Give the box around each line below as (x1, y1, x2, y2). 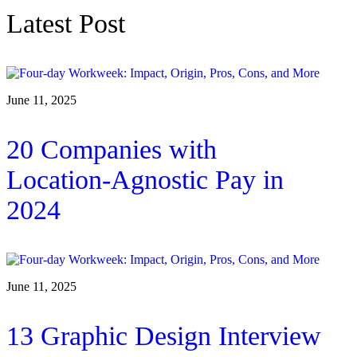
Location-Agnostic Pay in (6, 165, 284, 195)
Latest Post (6, 9, 125, 39)
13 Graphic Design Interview (6, 321, 321, 351)
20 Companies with (6, 135, 217, 165)
